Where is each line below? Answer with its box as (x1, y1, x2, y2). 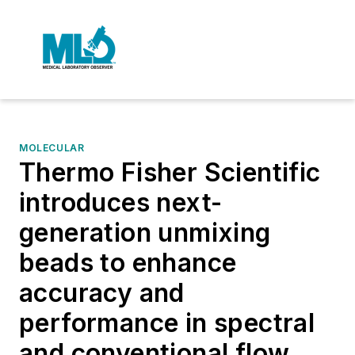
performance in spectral (19, 307, 315, 338)
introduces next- (19, 187, 223, 218)
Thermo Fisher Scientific (19, 157, 321, 188)
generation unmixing (19, 217, 271, 248)
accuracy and (19, 277, 185, 308)
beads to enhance (19, 247, 237, 278)
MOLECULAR (19, 142, 85, 154)
